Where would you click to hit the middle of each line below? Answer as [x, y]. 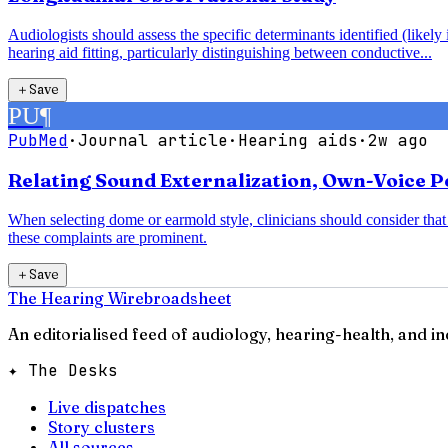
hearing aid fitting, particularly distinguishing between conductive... [220, 52]
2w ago [398, 140]
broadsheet [187, 298]
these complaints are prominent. [107, 238]
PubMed [38, 140]
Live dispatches [107, 407]
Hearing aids [298, 140]
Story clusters [101, 427]
